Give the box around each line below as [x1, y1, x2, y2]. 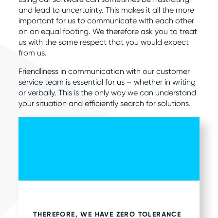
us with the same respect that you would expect [18, 37, 189, 47]
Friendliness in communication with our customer [18, 67, 190, 76]
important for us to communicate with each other [18, 16, 194, 26]
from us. [18, 48, 47, 58]
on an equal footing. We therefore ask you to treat [18, 27, 197, 36]
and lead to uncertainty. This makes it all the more [18, 5, 194, 15]
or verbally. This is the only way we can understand [18, 88, 196, 98]
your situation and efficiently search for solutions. [18, 99, 191, 109]
